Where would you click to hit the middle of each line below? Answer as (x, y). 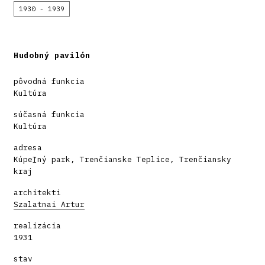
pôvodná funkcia (49, 81)
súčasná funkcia (49, 114)
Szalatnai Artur (49, 204)
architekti (37, 192)
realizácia (37, 225)
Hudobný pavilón (52, 55)
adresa (28, 147)
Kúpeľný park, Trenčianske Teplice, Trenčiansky (122, 159)
